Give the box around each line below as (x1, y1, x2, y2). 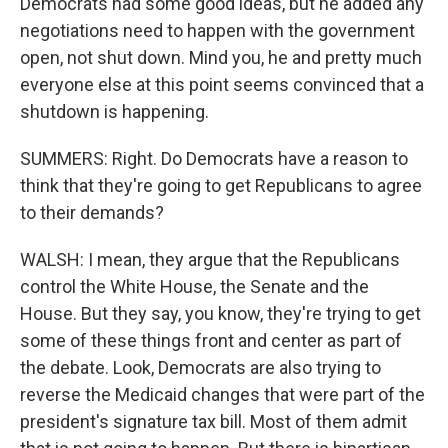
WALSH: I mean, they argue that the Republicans (20, 249, 400, 270)
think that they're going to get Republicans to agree (20, 175, 422, 196)
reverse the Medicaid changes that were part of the (20, 384, 425, 405)
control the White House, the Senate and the (20, 276, 369, 297)
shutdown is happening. (20, 101, 209, 122)
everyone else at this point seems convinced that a (20, 74, 424, 95)
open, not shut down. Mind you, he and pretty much (20, 47, 422, 68)
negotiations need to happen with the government (20, 20, 415, 41)
